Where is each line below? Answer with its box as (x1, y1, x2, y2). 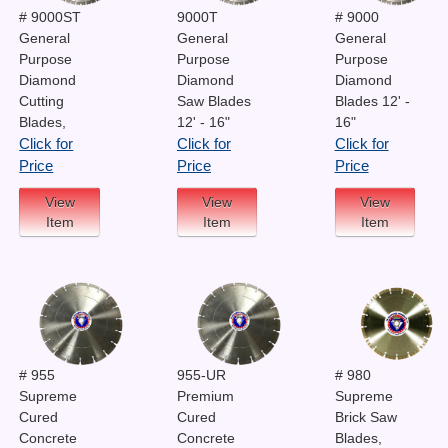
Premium (176, 388, 234, 405)
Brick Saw (334, 409, 397, 426)
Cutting (19, 93, 65, 110)
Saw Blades (176, 93, 251, 110)
